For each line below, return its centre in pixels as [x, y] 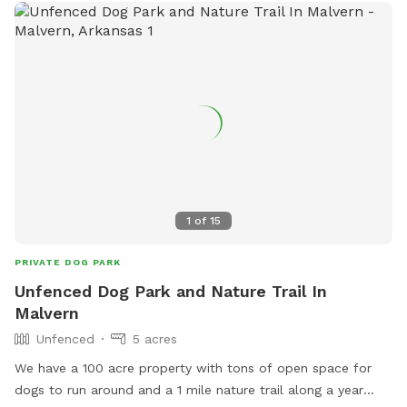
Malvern [47, 313]
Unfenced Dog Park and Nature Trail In [171, 292]
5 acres [155, 339]
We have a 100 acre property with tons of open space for [193, 368]
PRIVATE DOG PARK [68, 263]
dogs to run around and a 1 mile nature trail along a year [189, 390]
